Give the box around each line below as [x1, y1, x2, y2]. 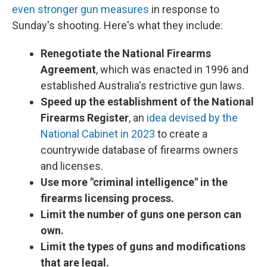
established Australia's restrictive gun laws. [41, 79, 244, 92]
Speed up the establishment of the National [41, 95, 254, 108]
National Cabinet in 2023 [41, 128, 155, 140]
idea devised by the [147, 111, 238, 124]
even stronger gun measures [12, 3, 149, 15]
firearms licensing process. [41, 192, 174, 204]
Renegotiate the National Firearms [41, 47, 211, 60]
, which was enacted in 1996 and [96, 63, 249, 76]
